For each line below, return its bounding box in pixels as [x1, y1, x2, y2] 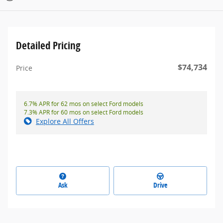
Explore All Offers [36, 116, 94, 126]
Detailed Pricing [16, 38, 81, 52]
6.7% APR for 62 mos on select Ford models [24, 99, 143, 108]
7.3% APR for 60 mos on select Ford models [24, 108, 143, 116]
